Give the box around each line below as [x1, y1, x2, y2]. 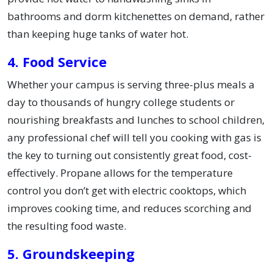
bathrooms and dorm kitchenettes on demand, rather [7, 9, 264, 24]
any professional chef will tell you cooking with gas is [7, 130, 261, 145]
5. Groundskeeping [7, 244, 135, 263]
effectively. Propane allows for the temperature [7, 166, 233, 180]
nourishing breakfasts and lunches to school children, [7, 113, 264, 127]
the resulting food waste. [7, 219, 126, 233]
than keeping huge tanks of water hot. [7, 27, 188, 41]
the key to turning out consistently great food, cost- [7, 148, 252, 163]
